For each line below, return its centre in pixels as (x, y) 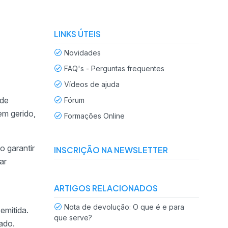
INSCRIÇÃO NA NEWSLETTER (111, 150)
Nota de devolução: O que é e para (124, 207)
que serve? (73, 218)
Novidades (82, 53)
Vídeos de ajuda (92, 84)
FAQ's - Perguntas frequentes (114, 68)
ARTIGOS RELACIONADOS (106, 188)
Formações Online (94, 116)
